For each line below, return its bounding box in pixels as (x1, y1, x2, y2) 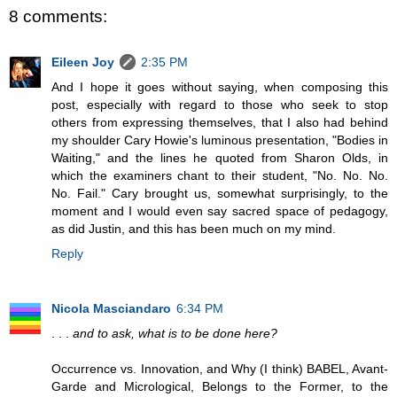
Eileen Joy (51, 55, 114, 70)
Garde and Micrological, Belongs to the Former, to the (51, 379, 388, 394)
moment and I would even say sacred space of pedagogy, (51, 204, 388, 219)
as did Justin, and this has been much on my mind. (51, 222, 336, 237)
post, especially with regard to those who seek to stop (51, 97, 388, 113)
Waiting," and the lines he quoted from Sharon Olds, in (51, 151, 388, 166)
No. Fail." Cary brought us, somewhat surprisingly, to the (51, 186, 388, 201)
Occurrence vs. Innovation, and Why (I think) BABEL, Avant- (51, 362, 388, 377)
